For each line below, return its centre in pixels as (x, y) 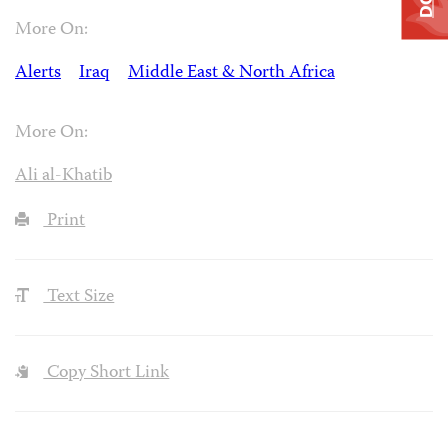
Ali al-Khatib (63, 177)
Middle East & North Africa (231, 73)
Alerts (38, 73)
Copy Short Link (106, 373)
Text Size (79, 298)
